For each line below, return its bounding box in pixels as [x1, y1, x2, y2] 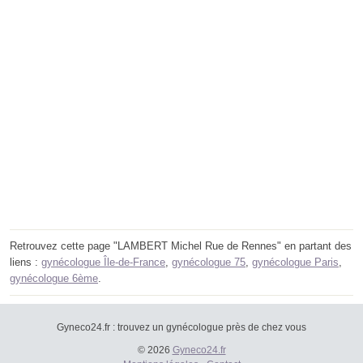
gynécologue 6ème [10, 272, 98, 285]
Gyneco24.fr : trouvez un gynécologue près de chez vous [57, 322, 306, 334]
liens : [10, 256, 41, 269]
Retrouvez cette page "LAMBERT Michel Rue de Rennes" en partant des [10, 240, 352, 253]
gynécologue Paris [252, 256, 339, 269]
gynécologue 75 [172, 256, 246, 269]
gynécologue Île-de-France [41, 256, 165, 269]
